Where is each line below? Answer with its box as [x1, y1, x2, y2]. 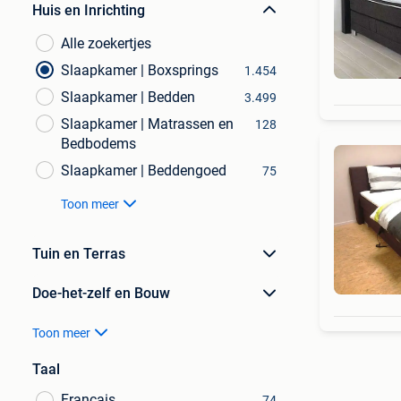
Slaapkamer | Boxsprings [61, 62, 218, 79]
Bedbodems [61, 135, 136, 152]
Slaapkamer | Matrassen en [61, 115, 234, 132]
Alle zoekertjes [61, 35, 151, 52]
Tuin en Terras [32, 245, 125, 262]
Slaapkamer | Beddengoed [61, 162, 226, 179]
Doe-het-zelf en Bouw [32, 285, 170, 302]
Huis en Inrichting [32, 2, 145, 19]
